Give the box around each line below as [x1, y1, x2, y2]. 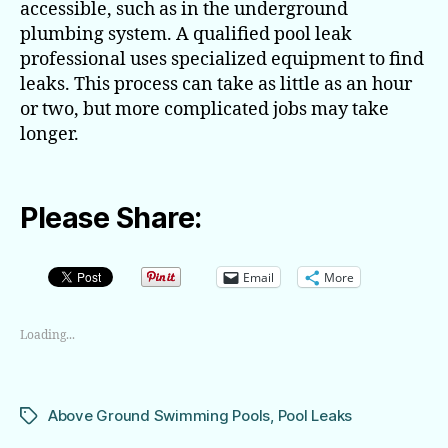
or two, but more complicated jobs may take [20, 97, 389, 121]
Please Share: [20, 201, 202, 236]
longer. [20, 122, 79, 146]
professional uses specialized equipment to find [20, 47, 424, 71]
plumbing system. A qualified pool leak [20, 22, 352, 46]
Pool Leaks [277, 405, 353, 425]
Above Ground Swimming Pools [48, 405, 271, 425]
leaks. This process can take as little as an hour [20, 72, 412, 96]
